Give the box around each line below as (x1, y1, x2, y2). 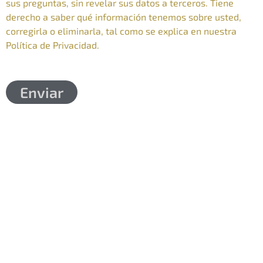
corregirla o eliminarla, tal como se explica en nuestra (6, 25, 237, 36)
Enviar (20, 83, 63, 101)
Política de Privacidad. (6, 39, 99, 50)
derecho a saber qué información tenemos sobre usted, (6, 11, 241, 22)
